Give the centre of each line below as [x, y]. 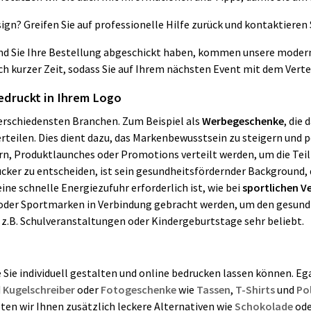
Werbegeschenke [243, 121]
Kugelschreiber [40, 289]
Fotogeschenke [140, 289]
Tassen [213, 289]
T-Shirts [255, 289]
